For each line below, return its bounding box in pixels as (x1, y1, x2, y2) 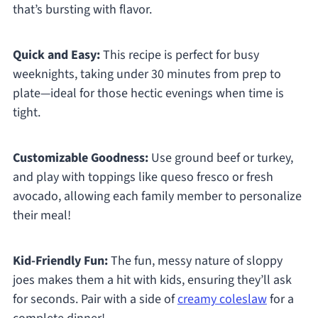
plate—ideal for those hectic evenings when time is (12, 84, 284, 103)
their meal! (12, 207, 71, 225)
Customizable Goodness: (12, 149, 148, 168)
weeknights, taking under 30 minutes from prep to (12, 65, 281, 84)
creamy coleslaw (177, 290, 267, 309)
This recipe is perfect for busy (99, 46, 259, 65)
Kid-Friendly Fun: (12, 252, 108, 270)
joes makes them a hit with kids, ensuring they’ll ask (12, 271, 292, 290)
